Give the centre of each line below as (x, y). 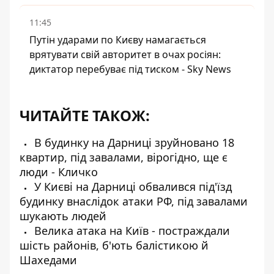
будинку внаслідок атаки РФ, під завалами (134, 201)
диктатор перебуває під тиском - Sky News (130, 69)
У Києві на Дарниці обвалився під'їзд (131, 187)
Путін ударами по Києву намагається (118, 40)
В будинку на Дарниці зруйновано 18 (133, 143)
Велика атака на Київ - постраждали (131, 231)
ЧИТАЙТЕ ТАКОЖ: (85, 115)
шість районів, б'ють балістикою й (114, 245)
